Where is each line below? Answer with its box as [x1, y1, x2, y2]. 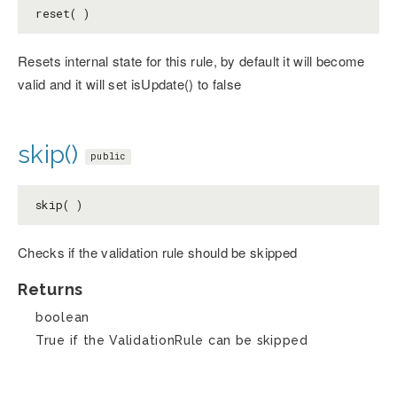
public [90, 151, 126, 163]
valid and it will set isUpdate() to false [18, 74, 242, 94]
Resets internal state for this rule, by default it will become [18, 51, 365, 71]
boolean [35, 310, 90, 325]
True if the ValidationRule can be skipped [35, 333, 308, 348]
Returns [18, 280, 83, 300]
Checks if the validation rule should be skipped [18, 243, 298, 262]
